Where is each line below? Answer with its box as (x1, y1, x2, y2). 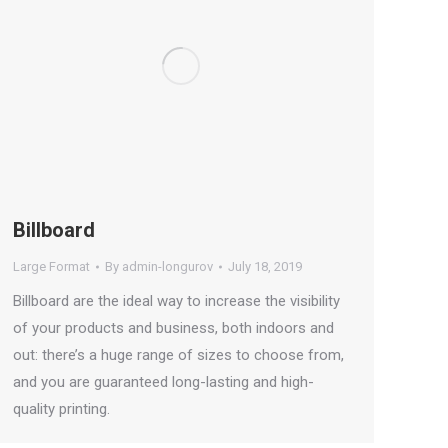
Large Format (13, 259, 90, 275)
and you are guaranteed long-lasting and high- (13, 373, 314, 392)
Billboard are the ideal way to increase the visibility (13, 292, 340, 311)
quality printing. (13, 400, 110, 419)
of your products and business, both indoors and (13, 319, 334, 338)
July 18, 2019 (228, 259, 302, 275)
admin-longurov (122, 259, 213, 275)
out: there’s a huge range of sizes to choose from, (13, 346, 344, 365)
